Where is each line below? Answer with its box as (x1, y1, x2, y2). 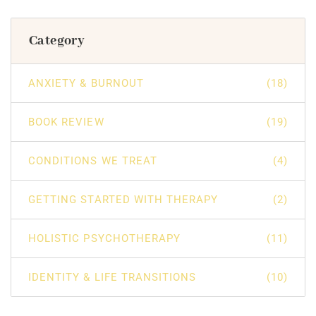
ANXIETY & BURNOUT (28, 77, 144, 90)
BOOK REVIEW (28, 116, 104, 129)
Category (29, 32, 85, 50)
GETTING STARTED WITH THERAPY (28, 193, 219, 207)
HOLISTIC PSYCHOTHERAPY (28, 232, 181, 245)
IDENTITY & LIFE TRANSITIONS (28, 271, 197, 284)
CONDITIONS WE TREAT (28, 154, 157, 168)
